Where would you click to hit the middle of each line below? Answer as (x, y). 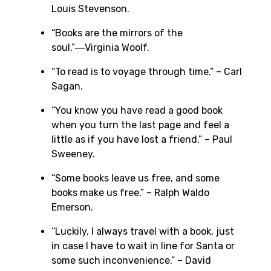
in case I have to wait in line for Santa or (143, 246)
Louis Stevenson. (90, 8)
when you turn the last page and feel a (140, 125)
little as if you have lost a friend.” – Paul (142, 139)
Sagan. (67, 86)
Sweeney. (73, 154)
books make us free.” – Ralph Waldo (130, 192)
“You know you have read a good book (137, 110)
